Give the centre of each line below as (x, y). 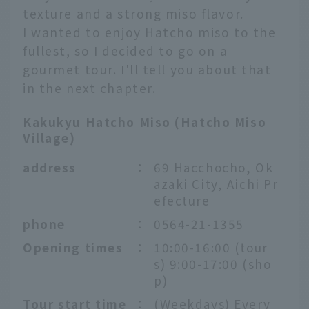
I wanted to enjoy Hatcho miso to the (150, 32)
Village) (49, 138)
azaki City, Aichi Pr (216, 183)
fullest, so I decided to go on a (126, 50)
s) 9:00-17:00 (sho (213, 263)
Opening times (73, 247)
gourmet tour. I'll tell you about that (147, 69)
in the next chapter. (90, 88)
